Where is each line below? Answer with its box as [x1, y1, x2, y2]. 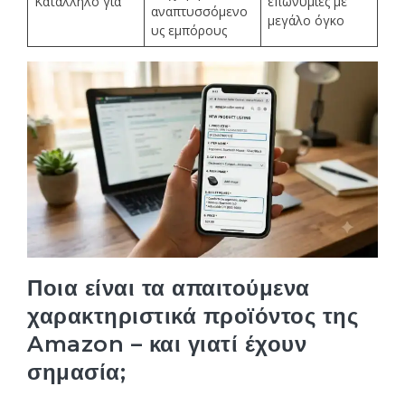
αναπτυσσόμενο [151, 3, 248, 21]
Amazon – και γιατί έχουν [27, 330, 307, 357]
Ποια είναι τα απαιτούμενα [27, 274, 310, 301]
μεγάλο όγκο [268, 12, 344, 30]
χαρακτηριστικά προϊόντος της [27, 302, 359, 329]
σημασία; [27, 358, 127, 385]
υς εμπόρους [151, 22, 227, 40]
